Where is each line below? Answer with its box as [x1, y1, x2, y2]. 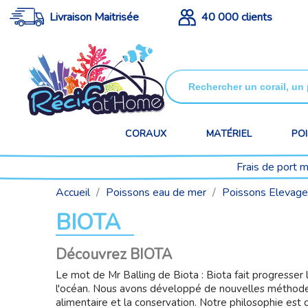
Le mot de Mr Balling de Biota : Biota [55, 268, 232, 282]
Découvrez [55, 245, 130, 264]
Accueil [55, 185, 90, 200]
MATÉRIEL [206, 126, 252, 140]
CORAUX [125, 126, 167, 140]
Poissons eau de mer [105, 185, 206, 200]
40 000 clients [201, 10, 273, 25]
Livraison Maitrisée [49, 10, 139, 25]
